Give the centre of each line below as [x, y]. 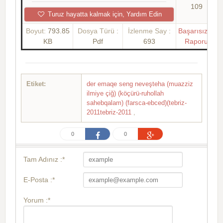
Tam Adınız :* [44, 159]
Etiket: [36, 84]
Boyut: [37, 31]
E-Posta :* [39, 179]
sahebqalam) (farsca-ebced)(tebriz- [137, 103]
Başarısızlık [196, 31]
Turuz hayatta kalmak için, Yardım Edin [104, 14]
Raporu [196, 41]
